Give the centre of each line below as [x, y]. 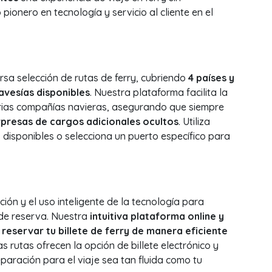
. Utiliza [194, 121]
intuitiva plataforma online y [157, 216]
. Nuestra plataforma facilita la [158, 92]
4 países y [211, 78]
